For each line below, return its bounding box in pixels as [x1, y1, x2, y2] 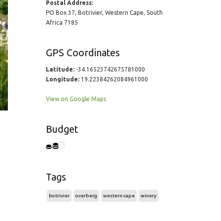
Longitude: [45, 76, 79, 82]
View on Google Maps [45, 96, 106, 102]
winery [140, 193, 156, 198]
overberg [75, 193, 97, 198]
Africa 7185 [45, 19, 78, 26]
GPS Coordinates [45, 47, 120, 58]
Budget [45, 124, 78, 135]
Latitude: [45, 66, 74, 73]
